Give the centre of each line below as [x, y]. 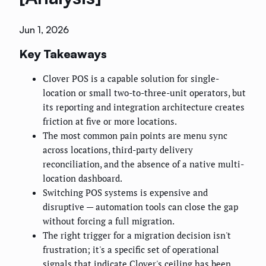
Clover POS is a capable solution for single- [131, 79]
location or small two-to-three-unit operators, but [144, 93]
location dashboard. [83, 178]
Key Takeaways [63, 53]
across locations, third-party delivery [118, 150]
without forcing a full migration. [109, 221]
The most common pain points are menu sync [135, 136]
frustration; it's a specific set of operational [131, 250]
